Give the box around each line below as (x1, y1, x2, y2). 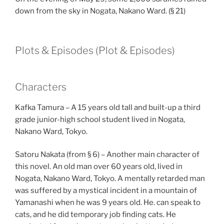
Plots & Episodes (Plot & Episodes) (15, 44, 175, 56)
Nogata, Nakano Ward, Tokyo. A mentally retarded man (15, 174, 205, 183)
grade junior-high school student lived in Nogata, (15, 114, 185, 124)
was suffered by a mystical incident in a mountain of (15, 186, 197, 195)
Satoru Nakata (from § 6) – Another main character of (15, 150, 199, 159)
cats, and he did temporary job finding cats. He (15, 210, 176, 219)
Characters (15, 80, 66, 93)
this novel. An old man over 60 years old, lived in (15, 162, 182, 171)
